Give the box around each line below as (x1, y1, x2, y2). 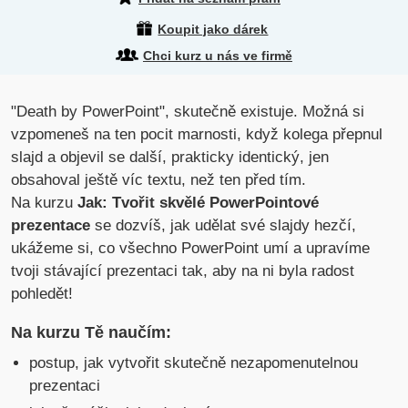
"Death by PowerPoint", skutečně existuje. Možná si (11, 103, 365, 121)
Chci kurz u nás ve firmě (142, 48, 292, 63)
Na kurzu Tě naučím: (11, 323, 172, 342)
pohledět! (11, 285, 74, 303)
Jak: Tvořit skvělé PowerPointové (77, 194, 320, 212)
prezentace (11, 217, 96, 235)
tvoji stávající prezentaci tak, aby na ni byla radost (11, 262, 355, 280)
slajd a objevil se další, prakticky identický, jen (11, 148, 330, 167)
